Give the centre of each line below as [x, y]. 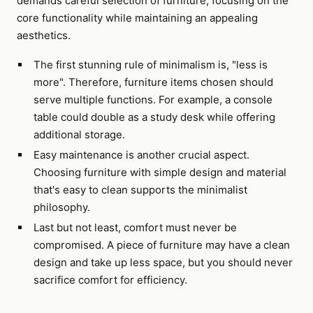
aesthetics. [44, 35]
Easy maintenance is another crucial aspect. [141, 155]
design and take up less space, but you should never [163, 262]
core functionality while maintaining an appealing [137, 18]
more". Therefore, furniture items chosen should [153, 82]
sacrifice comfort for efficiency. [110, 280]
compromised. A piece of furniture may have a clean [161, 245]
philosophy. [61, 207]
